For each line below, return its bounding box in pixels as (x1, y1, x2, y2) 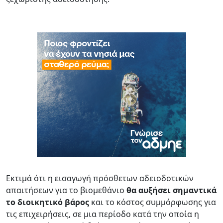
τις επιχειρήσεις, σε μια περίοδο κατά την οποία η (6, 208, 199, 220)
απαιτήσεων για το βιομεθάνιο (6, 184, 126, 196)
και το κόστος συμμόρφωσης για (89, 196, 216, 208)
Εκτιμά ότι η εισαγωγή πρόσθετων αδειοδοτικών (6, 172, 194, 184)
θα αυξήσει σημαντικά (126, 184, 217, 196)
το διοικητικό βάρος (6, 196, 89, 208)
